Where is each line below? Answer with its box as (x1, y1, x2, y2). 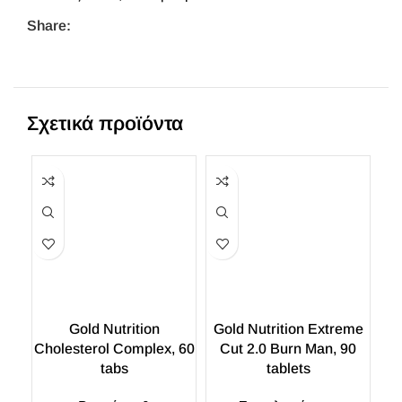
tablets (266, 361, 310, 376)
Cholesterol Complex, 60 (33, 341, 195, 356)
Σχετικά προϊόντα (27, 112, 183, 135)
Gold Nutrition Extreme (213, 321, 363, 336)
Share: (27, 18, 71, 33)
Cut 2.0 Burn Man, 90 (220, 341, 356, 356)
